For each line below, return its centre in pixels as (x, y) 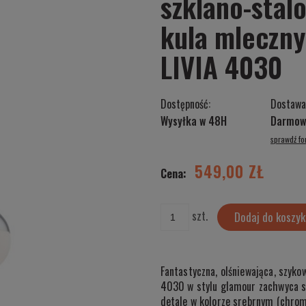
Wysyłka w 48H (193, 121)
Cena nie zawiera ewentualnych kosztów (214, 153)
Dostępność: (185, 103)
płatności (161, 166)
